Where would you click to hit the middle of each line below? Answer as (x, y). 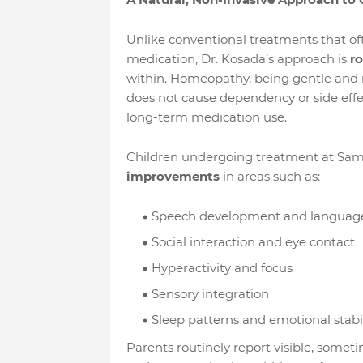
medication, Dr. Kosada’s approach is (238, 59)
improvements (173, 176)
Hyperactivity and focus (222, 268)
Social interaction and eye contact (253, 242)
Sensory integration (210, 294)
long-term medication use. (206, 117)
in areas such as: (269, 176)
